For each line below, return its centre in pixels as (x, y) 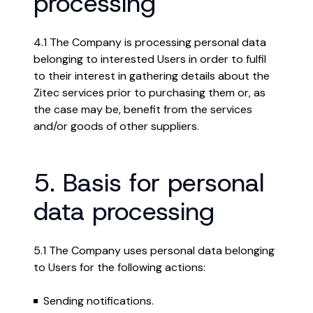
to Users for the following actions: (119, 267)
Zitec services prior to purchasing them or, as (150, 93)
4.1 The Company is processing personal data (150, 42)
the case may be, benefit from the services (143, 109)
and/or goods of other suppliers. (116, 126)
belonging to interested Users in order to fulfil (150, 59)
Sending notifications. (99, 301)
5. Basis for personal (149, 182)
